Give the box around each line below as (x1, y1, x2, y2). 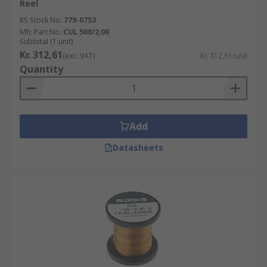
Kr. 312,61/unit (200, 51, 247, 61)
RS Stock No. (20, 15, 62, 25)
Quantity (20, 63, 63, 76)
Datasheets (112, 142, 163, 153)
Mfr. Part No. (20, 27, 61, 37)
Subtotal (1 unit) (20, 36, 73, 46)
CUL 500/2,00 (63, 27, 109, 37)
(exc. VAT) (63, 51, 95, 61)
